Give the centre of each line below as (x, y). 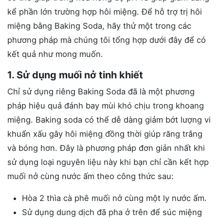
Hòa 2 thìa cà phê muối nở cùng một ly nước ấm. (114, 198)
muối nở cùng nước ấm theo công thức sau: (92, 176)
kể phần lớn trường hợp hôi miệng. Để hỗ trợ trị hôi (105, 12)
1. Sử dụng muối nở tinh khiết (75, 75)
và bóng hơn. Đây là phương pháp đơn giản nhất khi (106, 148)
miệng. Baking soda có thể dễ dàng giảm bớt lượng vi (109, 120)
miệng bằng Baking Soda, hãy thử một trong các (99, 26)
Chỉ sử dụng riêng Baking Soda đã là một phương (101, 92)
